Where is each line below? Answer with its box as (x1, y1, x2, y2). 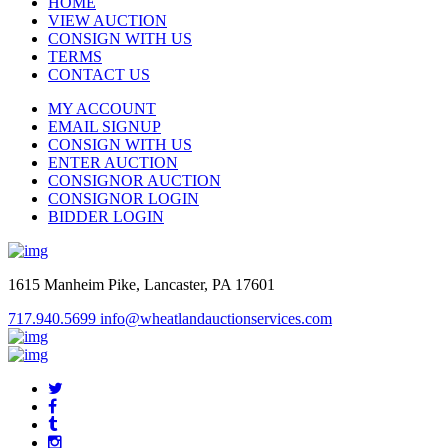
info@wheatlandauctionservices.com (100, 309, 332, 327)
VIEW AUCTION (48, 11, 167, 29)
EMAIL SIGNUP (48, 117, 161, 135)
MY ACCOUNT (48, 99, 156, 117)
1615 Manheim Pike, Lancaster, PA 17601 (8, 275, 275, 293)
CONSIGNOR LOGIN (48, 189, 199, 207)
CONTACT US (48, 65, 150, 83)
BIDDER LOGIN (48, 207, 164, 225)
